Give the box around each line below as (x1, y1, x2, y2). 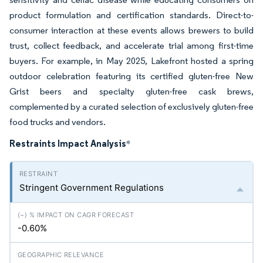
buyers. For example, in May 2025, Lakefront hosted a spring (9, 55, 254, 67)
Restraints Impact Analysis (9, 137, 126, 150)
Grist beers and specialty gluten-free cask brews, (9, 86, 254, 97)
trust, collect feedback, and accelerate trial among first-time (9, 40, 254, 52)
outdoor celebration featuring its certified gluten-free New (9, 70, 254, 82)
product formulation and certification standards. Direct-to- (9, 9, 254, 21)
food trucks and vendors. (9, 116, 106, 128)
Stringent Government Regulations (19, 182, 164, 194)
